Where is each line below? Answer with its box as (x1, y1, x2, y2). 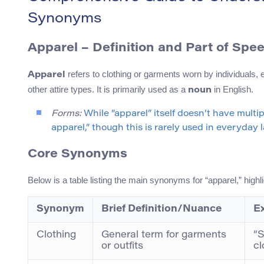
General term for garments (101, 230, 226, 240)
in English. (212, 84, 253, 95)
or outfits (101, 242, 143, 252)
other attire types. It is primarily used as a (28, 84, 188, 95)
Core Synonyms (28, 148, 127, 161)
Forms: (51, 110, 81, 119)
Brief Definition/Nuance (101, 204, 222, 214)
